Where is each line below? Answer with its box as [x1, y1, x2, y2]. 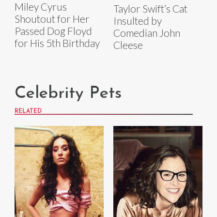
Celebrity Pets [15, 85, 122, 103]
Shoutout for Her [15, 12, 90, 25]
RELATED [15, 108, 42, 115]
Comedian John [113, 27, 180, 39]
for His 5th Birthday [15, 36, 100, 49]
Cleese [113, 39, 143, 51]
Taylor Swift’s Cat [113, 2, 187, 15]
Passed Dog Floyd [15, 24, 92, 37]
